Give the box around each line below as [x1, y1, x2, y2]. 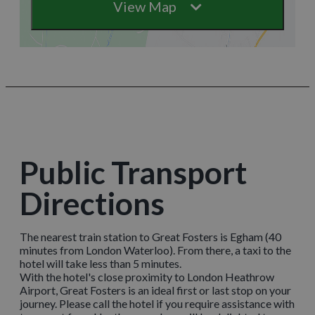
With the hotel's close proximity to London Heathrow [20, 269, 274, 283]
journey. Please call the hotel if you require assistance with [20, 296, 295, 310]
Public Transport [20, 153, 247, 191]
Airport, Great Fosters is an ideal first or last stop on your [20, 283, 291, 297]
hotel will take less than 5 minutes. [20, 256, 184, 270]
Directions [20, 184, 165, 221]
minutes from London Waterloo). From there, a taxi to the [20, 243, 291, 257]
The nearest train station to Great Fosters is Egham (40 [20, 229, 281, 243]
